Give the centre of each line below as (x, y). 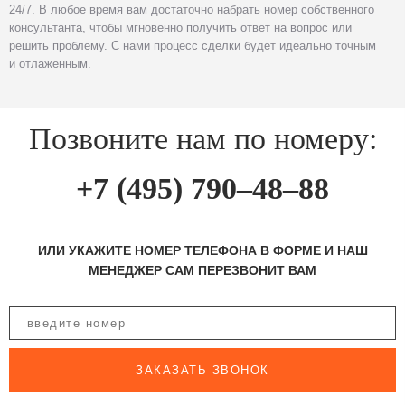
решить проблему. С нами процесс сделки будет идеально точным (193, 46)
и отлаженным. (50, 64)
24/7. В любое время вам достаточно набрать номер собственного (192, 9)
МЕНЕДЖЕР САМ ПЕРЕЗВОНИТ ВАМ (202, 271)
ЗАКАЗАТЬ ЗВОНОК (202, 370)
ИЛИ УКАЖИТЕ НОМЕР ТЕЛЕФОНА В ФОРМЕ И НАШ (202, 251)
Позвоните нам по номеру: (202, 138)
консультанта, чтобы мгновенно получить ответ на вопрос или (180, 28)
